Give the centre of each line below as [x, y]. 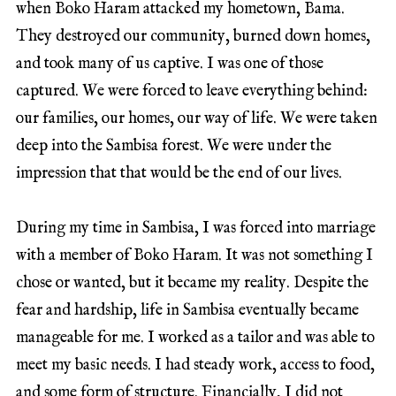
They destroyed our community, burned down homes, [193, 36]
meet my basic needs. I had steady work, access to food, [195, 366]
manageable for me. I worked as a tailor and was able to [195, 339]
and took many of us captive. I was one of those [170, 64]
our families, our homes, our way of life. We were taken [197, 118]
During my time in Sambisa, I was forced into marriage [196, 229]
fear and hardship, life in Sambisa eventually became [187, 311]
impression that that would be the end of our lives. [179, 173]
